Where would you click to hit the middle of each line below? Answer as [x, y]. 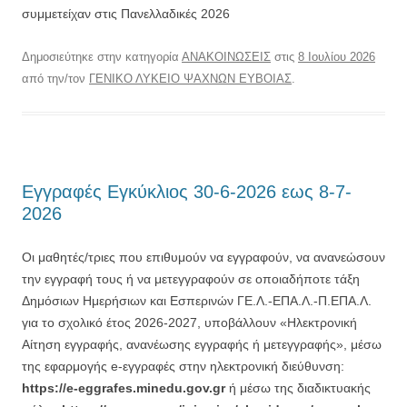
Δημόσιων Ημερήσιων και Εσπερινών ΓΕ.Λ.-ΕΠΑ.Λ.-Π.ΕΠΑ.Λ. [197, 300]
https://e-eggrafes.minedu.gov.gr [124, 387]
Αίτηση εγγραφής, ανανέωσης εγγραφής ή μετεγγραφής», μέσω [202, 344]
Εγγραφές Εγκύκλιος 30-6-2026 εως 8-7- [187, 191]
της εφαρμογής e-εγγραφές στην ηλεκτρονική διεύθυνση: [183, 366]
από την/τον [55, 78]
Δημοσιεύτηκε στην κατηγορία [102, 56]
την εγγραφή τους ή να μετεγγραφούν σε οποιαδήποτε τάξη [191, 278]
